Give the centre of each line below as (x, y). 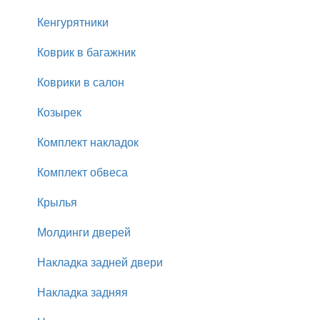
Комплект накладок (88, 141)
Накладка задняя (82, 291)
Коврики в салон (81, 81)
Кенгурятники (73, 21)
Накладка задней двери (100, 261)
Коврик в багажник (86, 51)
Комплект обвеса (82, 171)
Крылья (57, 201)
